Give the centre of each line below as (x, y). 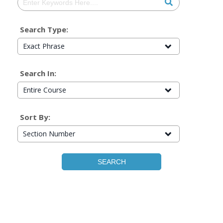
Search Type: (44, 29)
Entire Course (45, 90)
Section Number (49, 133)
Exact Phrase (44, 46)
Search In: (38, 73)
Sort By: (35, 117)
